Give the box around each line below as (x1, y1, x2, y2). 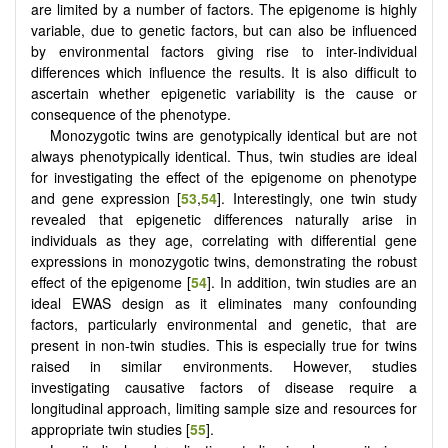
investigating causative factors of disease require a (31, 376, 417, 397)
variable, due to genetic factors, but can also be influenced (31, 19, 417, 40)
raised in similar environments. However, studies (31, 355, 417, 376)
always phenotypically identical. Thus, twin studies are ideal (31, 145, 417, 166)
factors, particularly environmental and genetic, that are (31, 313, 417, 334)
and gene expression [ (31, 187, 182, 208)
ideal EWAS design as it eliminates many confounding (31, 292, 417, 313)
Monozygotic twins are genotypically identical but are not (50, 124, 417, 145)
